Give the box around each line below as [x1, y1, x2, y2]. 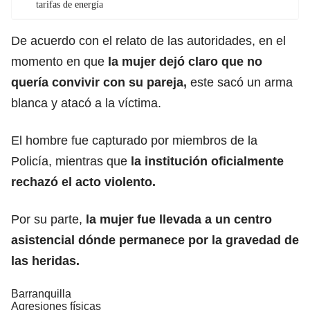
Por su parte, [11, 212, 82, 227]
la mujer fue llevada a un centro [82, 212, 272, 227]
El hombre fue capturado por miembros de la [11, 134, 257, 148]
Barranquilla [11, 288, 71, 300]
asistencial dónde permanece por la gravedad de [11, 233, 299, 248]
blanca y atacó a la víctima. [11, 96, 161, 111]
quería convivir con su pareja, [11, 75, 187, 90]
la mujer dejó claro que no [104, 55, 262, 69]
